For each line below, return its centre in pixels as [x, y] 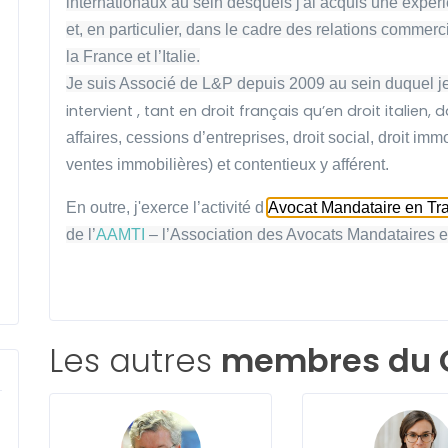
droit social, [335, 137]
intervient [101, 111]
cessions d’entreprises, [209, 137]
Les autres [134, 360]
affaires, [95, 137]
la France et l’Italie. [132, 56]
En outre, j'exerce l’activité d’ [166, 207]
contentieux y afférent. [311, 164]
